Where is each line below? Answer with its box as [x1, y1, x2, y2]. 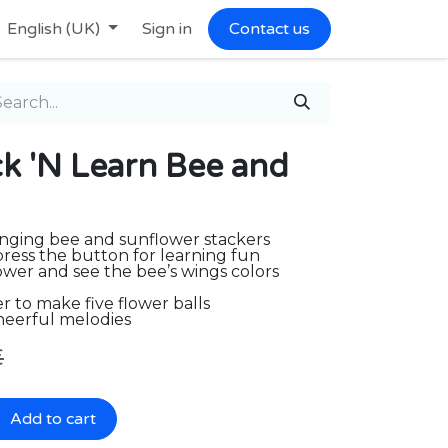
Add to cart [6, 409, 96, 429]
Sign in [142, 19, 192, 39]
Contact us [229, 19, 310, 39]
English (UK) [7, 19, 101, 39]
